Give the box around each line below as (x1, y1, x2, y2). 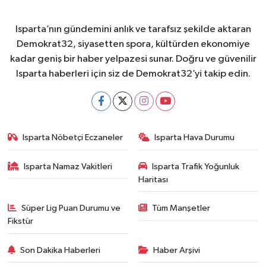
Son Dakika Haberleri (20, 245, 101, 255)
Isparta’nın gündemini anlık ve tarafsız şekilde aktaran (15, 24, 251, 34)
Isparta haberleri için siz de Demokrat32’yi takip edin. (15, 69, 251, 79)
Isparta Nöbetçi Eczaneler (23, 133, 123, 142)
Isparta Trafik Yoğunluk (152, 161, 239, 171)
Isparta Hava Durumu (154, 133, 235, 142)
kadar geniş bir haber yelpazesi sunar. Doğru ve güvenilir (9, 54, 256, 64)
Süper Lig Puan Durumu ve (21, 204, 121, 213)
